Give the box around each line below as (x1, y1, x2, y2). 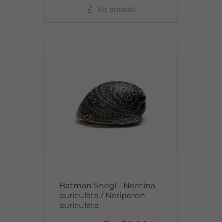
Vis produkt (96, 6, 135, 13)
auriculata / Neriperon (59, 191, 145, 200)
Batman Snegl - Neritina (59, 181, 155, 190)
